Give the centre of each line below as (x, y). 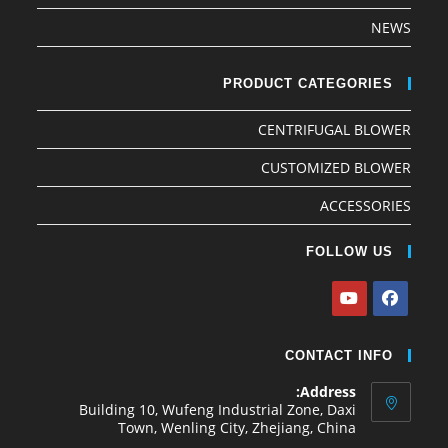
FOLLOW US (349, 251)
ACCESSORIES (365, 205)
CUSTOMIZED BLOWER (335, 167)
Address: (327, 391)
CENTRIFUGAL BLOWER (334, 129)
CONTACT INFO (338, 355)
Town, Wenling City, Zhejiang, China (236, 427)
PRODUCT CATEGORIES (307, 83)
